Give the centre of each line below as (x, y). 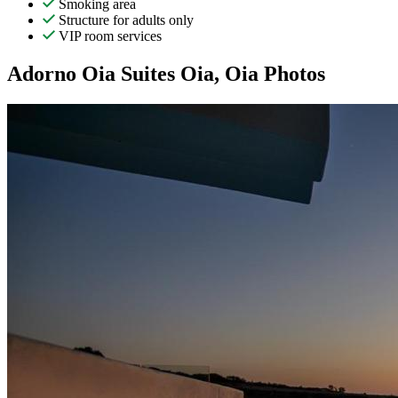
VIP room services (108, 36)
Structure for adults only (124, 20)
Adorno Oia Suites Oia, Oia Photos (166, 73)
